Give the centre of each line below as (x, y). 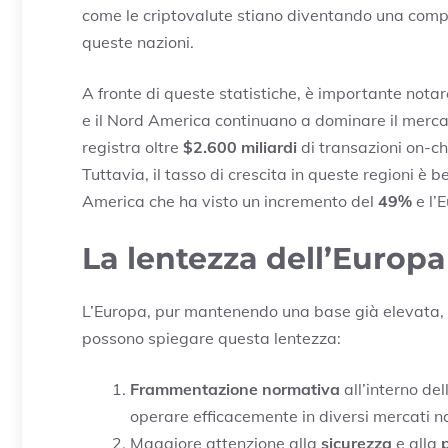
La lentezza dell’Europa (264, 259)
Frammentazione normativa (235, 389)
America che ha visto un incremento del (230, 201)
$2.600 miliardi (240, 147)
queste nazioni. (138, 42)
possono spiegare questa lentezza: (211, 338)
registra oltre (132, 147)
